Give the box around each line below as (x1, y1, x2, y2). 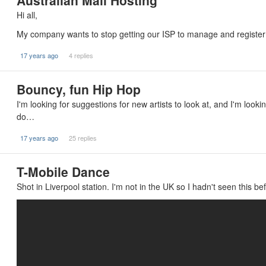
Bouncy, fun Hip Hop (17, 80, 141, 98)
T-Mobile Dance (17, 163, 110, 180)
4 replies (68, 50, 93, 60)
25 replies (68, 133, 97, 142)
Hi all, (17, 9, 37, 21)
